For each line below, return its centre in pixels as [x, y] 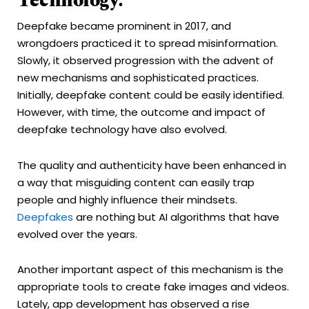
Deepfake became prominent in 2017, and [124, 26]
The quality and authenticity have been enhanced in [152, 165]
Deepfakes [45, 217]
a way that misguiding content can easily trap [136, 182]
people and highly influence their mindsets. [127, 199]
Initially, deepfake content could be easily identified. [151, 95]
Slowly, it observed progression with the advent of [146, 61]
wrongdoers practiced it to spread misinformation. [148, 43]
